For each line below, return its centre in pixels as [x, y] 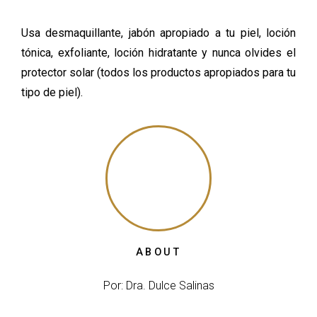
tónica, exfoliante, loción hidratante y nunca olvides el [158, 52]
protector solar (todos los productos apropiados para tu [158, 72]
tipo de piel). [52, 92]
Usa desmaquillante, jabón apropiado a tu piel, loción [158, 33]
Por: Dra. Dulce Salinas [158, 285]
